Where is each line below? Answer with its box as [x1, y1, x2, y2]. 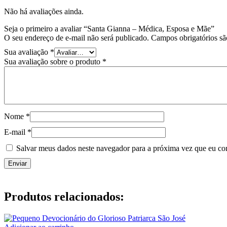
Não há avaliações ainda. [4, 7, 84, 16]
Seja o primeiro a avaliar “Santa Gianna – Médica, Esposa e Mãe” [4, 24, 214, 33]
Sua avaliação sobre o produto [4, 57, 102, 66]
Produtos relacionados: [4, 190, 124, 204]
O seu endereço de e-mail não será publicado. [4, 33, 149, 43]
